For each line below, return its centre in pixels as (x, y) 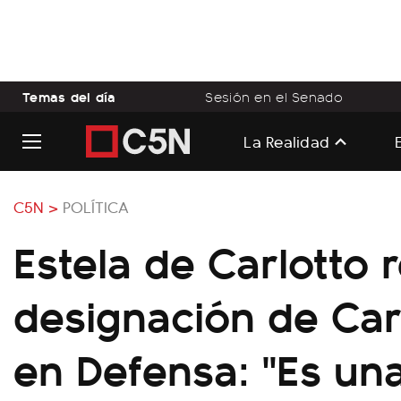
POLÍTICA (96, 206)
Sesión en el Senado (274, 97)
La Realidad (287, 141)
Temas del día (69, 96)
